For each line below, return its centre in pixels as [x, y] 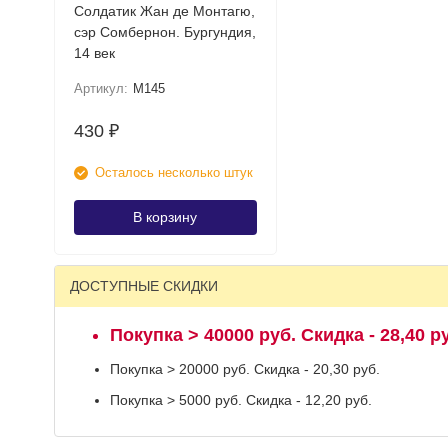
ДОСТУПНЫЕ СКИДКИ [143, 286]
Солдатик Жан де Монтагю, [164, 11]
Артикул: [100, 88]
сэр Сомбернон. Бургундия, [164, 32]
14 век [94, 53]
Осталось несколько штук [173, 172]
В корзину [165, 217]
